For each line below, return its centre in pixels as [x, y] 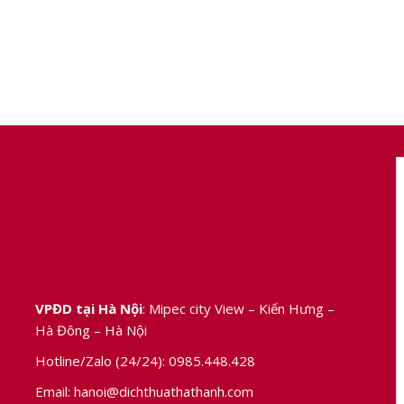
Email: [53, 391]
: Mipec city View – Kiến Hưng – [239, 308]
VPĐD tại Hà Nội [89, 308]
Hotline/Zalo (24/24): [102, 360]
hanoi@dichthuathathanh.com [162, 391]
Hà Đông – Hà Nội [91, 330]
